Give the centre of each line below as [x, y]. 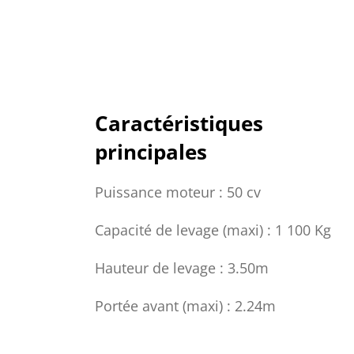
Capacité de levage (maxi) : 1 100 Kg [213, 230]
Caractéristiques [179, 123]
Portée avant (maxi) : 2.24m [185, 306]
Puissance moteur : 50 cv [178, 192]
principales [151, 152]
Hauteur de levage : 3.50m [182, 268]
